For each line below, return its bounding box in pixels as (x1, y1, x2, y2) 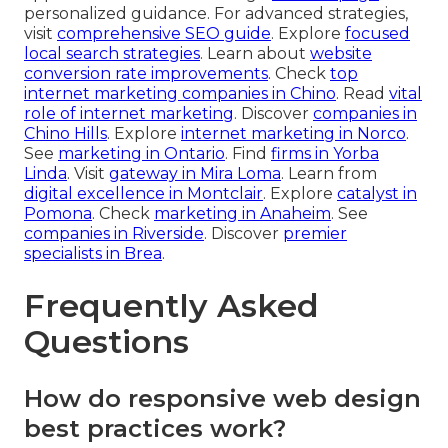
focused (345, 24, 410, 44)
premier (283, 224, 347, 244)
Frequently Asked (24, 286, 319, 326)
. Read (336, 84, 389, 104)
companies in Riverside (24, 224, 204, 244)
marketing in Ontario (58, 144, 225, 164)
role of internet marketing (24, 104, 234, 124)
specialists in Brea (24, 244, 162, 264)
